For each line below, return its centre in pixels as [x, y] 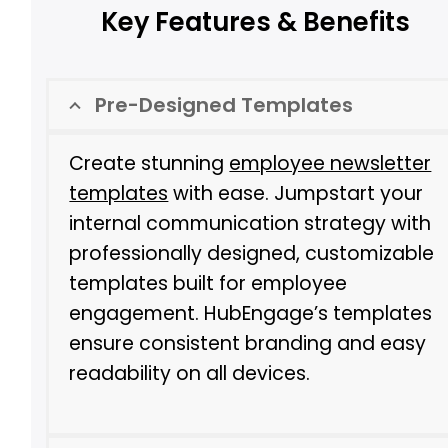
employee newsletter [330, 164]
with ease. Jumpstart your [296, 194]
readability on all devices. [190, 374]
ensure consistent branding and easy [248, 344]
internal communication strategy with [250, 224]
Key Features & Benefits [255, 22]
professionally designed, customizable [252, 254]
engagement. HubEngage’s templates [251, 314]
